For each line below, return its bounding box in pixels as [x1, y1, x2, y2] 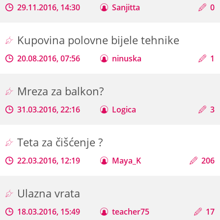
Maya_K [112, 155, 141, 166]
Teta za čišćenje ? [17, 134, 106, 150]
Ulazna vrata [17, 185, 83, 201]
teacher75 [112, 206, 150, 217]
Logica [112, 104, 137, 115]
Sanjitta [112, 1, 140, 13]
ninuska [112, 53, 142, 64]
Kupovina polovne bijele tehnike [17, 32, 183, 48]
